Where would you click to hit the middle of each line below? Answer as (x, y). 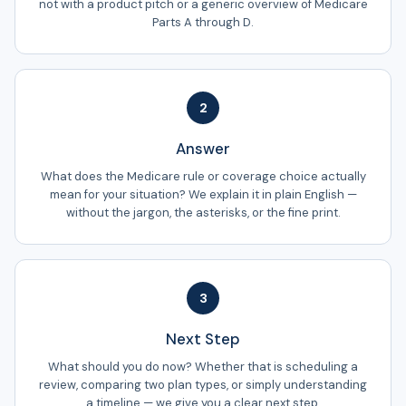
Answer (203, 148)
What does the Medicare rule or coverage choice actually (203, 176)
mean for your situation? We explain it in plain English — (203, 194)
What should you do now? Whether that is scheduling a (203, 366)
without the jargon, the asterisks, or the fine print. (203, 212)
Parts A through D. (203, 22)
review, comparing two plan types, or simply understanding (203, 384)
